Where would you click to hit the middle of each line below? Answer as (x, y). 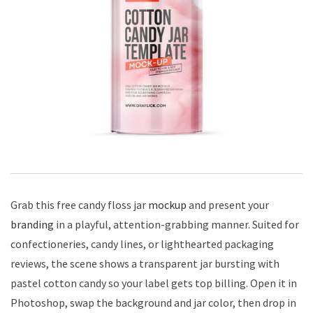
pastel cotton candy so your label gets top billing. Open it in (154, 283)
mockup (167, 204)
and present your (228, 204)
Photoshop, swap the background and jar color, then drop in (153, 302)
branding (32, 224)
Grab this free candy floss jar (79, 204)
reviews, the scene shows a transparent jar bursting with (145, 263)
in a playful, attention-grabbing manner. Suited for (176, 224)
